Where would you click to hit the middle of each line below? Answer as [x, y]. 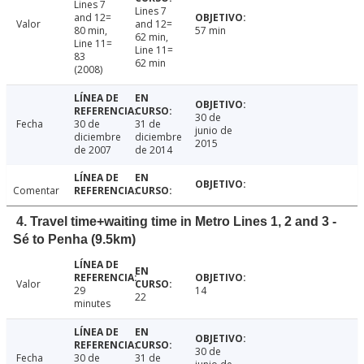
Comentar [36, 191]
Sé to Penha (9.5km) [74, 240]
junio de [214, 131]
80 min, [90, 31]
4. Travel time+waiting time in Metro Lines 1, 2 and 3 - [176, 222]
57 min [211, 31]
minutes [92, 304]
